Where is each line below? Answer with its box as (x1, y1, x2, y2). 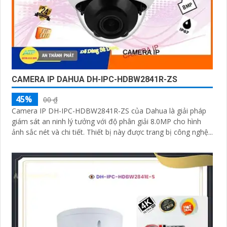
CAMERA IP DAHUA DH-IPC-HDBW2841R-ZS (12, 74, 177, 84)
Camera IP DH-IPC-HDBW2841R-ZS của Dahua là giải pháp (12, 105, 206, 116)
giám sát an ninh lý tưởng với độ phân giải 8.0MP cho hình (12, 116, 201, 126)
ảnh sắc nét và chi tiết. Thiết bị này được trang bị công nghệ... (87, 127, 213, 137)
